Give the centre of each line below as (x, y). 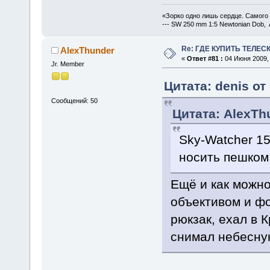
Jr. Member (67, 64)
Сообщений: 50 (74, 101)
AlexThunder (88, 50)
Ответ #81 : (205, 58)
